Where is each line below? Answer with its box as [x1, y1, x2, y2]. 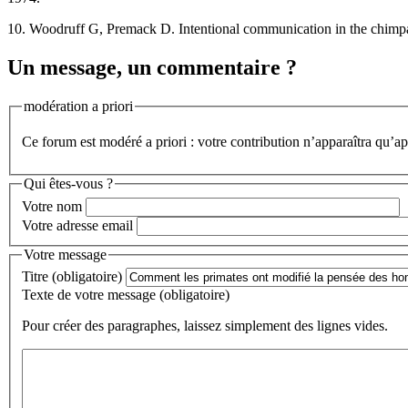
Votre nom [22, 198, 82, 214]
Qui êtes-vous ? [24, 176, 113, 192]
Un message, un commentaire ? [7, 55, 297, 79]
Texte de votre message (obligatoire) [22, 287, 229, 303]
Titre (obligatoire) [22, 269, 122, 285]
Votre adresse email [22, 217, 133, 233]
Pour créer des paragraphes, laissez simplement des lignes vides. [22, 318, 388, 334]
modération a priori [24, 97, 133, 114]
